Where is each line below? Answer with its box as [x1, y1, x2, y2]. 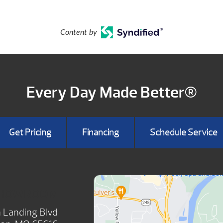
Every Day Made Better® [26, 82, 197, 103]
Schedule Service [149, 127, 218, 139]
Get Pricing [8, 127, 51, 139]
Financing [82, 127, 119, 139]
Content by [60, 28, 97, 37]
